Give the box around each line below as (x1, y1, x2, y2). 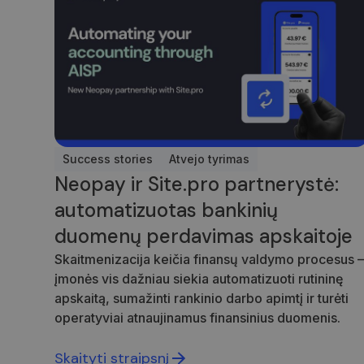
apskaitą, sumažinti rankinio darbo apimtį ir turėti (54, 290, 349, 307)
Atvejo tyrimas (169, 152, 250, 167)
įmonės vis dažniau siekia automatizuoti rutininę (54, 271, 344, 288)
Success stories (63, 152, 154, 167)
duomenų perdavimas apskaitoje (54, 223, 353, 249)
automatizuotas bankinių (54, 197, 279, 223)
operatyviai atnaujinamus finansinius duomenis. (54, 310, 341, 327)
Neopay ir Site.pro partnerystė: (54, 171, 340, 197)
